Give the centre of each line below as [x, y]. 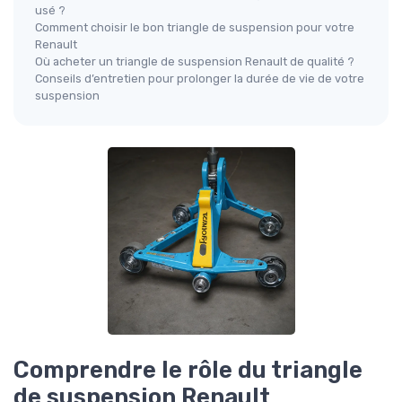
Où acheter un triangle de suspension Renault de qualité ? [195, 61]
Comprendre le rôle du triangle [188, 369]
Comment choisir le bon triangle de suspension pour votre [195, 27]
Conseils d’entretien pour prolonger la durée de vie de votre [200, 78]
